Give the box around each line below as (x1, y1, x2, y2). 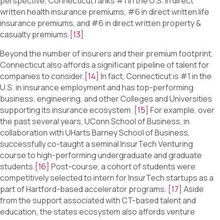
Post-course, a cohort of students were (50, 161, 195, 172)
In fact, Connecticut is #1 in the (99, 71, 212, 82)
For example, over (149, 105, 215, 116)
